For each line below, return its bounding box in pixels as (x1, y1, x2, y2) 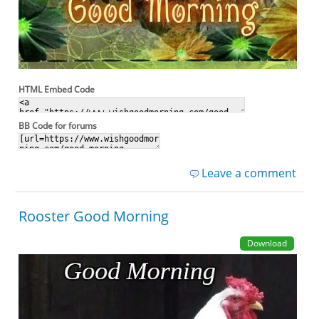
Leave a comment (201, 165, 296, 182)
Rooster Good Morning (19, 206, 169, 226)
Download (246, 237, 287, 250)
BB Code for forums (19, 120, 98, 132)
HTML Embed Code (19, 83, 95, 96)
